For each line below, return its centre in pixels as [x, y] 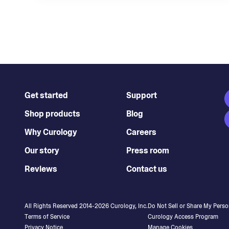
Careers [141, 132]
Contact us [147, 169]
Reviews [41, 169]
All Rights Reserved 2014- [60, 206]
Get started [46, 95]
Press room [148, 151]
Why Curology [51, 132]
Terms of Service [47, 217]
